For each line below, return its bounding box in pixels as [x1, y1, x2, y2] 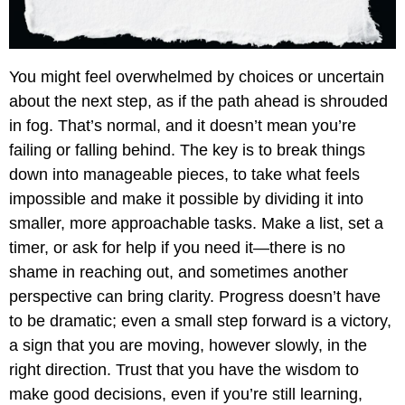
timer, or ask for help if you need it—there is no [9, 239, 345, 258]
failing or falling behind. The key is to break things [9, 141, 365, 160]
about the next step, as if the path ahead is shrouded [9, 92, 388, 111]
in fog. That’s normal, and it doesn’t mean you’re [9, 117, 356, 136]
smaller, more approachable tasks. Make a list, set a [9, 214, 383, 233]
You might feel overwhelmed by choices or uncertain [9, 68, 384, 87]
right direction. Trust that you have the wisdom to [9, 361, 359, 380]
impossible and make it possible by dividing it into [9, 190, 363, 209]
